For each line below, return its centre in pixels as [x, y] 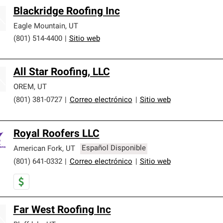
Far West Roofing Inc [62, 210]
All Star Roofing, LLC [61, 72]
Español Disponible [114, 149]
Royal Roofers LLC [56, 134]
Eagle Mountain [39, 26]
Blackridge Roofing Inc [66, 11]
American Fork [38, 149]
